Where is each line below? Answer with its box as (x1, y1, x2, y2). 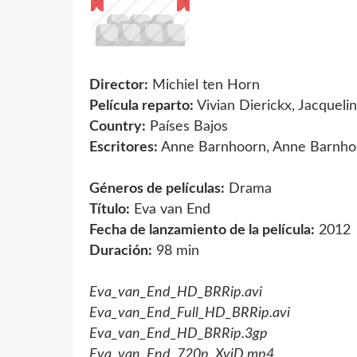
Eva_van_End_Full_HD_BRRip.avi (89, 305, 290, 320)
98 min (152, 243, 199, 258)
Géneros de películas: (89, 181, 225, 196)
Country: (89, 119, 146, 134)
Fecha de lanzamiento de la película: (89, 222, 315, 237)
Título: (89, 202, 130, 217)
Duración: (89, 243, 152, 258)
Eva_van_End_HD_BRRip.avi (89, 284, 262, 300)
